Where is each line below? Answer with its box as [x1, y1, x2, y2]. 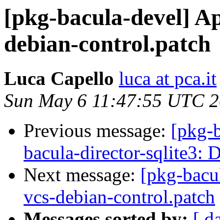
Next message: [24, 164, 140, 186]
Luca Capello [4, 68, 114, 89]
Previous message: [24, 120, 171, 141]
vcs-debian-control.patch [24, 186, 215, 208]
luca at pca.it [119, 68, 217, 89]
